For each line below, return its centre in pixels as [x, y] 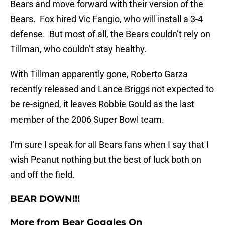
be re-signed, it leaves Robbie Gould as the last [102, 104]
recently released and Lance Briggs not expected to [112, 89]
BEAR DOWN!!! [45, 199]
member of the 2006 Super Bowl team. [87, 120]
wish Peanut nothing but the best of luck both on [106, 160]
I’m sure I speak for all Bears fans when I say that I [109, 145]
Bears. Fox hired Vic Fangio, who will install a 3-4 [106, 19]
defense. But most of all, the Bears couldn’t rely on [110, 34]
